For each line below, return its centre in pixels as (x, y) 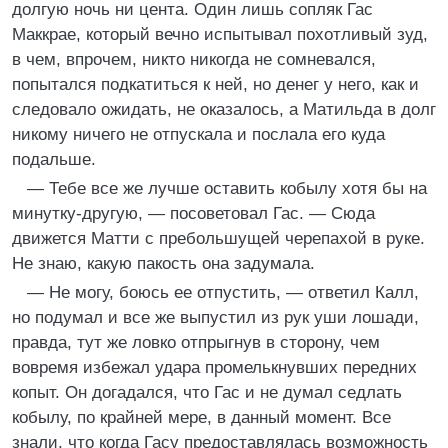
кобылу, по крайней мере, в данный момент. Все (201, 417)
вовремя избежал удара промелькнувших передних (214, 367)
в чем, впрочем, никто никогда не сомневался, (194, 59)
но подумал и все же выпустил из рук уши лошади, (215, 317)
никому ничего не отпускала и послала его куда (198, 134)
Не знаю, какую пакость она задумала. (163, 263)
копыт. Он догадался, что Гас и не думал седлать (207, 392)
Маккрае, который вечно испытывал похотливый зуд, (220, 34)
